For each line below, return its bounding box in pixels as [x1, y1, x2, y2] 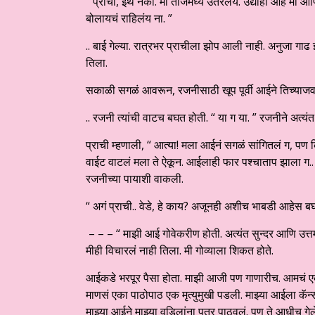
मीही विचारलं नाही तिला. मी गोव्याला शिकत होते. [86, 243, 274, 259]
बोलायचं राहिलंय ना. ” [86, 11, 172, 27]
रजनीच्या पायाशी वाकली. [86, 171, 184, 187]
